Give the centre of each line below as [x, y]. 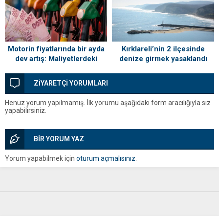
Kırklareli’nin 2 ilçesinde [163, 49]
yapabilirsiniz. [26, 111]
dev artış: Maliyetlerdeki [56, 59]
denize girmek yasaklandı [163, 59]
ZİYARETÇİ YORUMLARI [71, 83]
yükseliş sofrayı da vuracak [56, 69]
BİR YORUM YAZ [59, 139]
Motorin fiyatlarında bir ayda [56, 49]
